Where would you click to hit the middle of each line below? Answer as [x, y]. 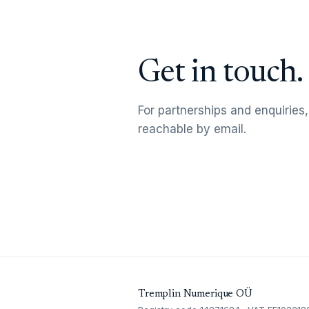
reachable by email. [192, 129]
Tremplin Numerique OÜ [195, 295]
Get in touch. [221, 74]
